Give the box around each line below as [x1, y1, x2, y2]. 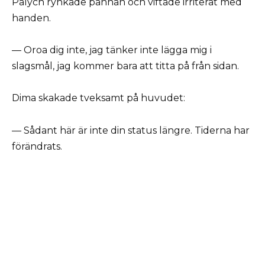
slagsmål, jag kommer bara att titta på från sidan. [12, 60, 239, 72]
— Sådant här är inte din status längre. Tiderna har [12, 124, 250, 136]
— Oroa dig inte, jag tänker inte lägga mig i [12, 44, 212, 56]
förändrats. [12, 140, 62, 152]
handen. [12, 12, 51, 24]
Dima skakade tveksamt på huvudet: [12, 92, 185, 104]
